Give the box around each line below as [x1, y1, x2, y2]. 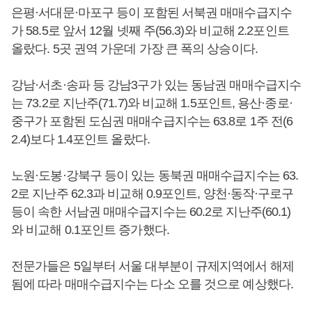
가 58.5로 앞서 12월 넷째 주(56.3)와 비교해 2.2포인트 [11, 24, 289, 38]
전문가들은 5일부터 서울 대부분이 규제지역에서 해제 [11, 259, 294, 273]
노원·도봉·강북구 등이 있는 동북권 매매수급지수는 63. [11, 169, 299, 182]
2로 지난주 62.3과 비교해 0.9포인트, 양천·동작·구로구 [11, 187, 294, 201]
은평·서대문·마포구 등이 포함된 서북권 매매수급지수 [11, 6, 292, 19]
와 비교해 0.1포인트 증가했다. [11, 223, 172, 237]
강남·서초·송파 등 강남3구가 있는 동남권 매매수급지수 [11, 78, 301, 92]
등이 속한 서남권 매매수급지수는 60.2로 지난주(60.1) [11, 205, 291, 219]
